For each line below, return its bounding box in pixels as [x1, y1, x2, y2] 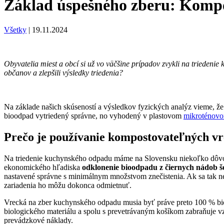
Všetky [4, 25, 26, 34]
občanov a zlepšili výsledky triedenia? [4, 68, 123, 77]
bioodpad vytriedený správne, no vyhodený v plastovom [4, 111, 183, 120]
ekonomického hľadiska [4, 162, 82, 171]
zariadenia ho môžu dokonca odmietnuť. [4, 180, 133, 189]
